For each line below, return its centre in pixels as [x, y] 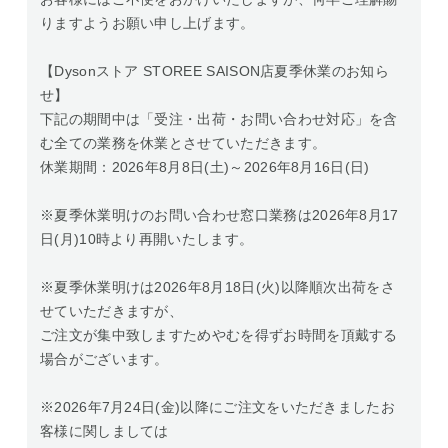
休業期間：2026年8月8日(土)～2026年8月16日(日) [205, 167]
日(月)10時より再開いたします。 [147, 239]
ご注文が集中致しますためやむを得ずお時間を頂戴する [219, 335]
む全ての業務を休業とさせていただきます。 [183, 143]
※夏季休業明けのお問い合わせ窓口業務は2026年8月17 [219, 215]
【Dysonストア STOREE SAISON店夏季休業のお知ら [214, 71]
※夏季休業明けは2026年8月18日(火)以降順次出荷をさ [218, 287]
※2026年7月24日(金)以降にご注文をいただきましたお [218, 407]
